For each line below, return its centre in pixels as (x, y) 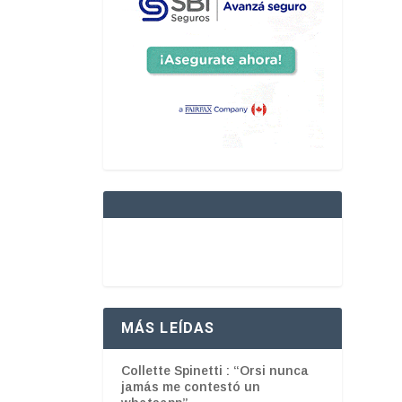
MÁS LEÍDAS (168, 328)
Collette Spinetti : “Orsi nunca (214, 370)
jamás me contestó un (190, 386)
